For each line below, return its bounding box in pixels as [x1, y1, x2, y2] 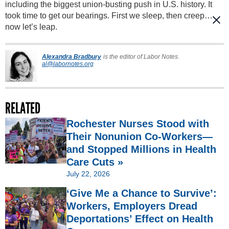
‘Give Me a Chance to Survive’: [66, 188, 217, 199]
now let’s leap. [5, 22, 57, 32]
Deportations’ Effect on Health [66, 213, 213, 225]
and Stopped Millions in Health [66, 144, 216, 155]
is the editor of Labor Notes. [103, 53, 179, 61]
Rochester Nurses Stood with [66, 118, 209, 130]
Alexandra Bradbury [42, 53, 101, 61]
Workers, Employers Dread [66, 200, 197, 212]
